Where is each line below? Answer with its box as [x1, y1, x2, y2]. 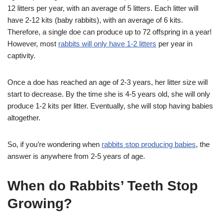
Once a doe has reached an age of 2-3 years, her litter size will [7, 78, 208, 87]
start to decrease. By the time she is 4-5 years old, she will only [7, 90, 210, 99]
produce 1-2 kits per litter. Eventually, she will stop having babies [7, 102, 213, 110]
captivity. [7, 51, 36, 60]
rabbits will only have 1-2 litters [58, 39, 156, 48]
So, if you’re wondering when [7, 140, 102, 149]
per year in [156, 39, 192, 48]
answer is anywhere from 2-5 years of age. [7, 152, 145, 161]
